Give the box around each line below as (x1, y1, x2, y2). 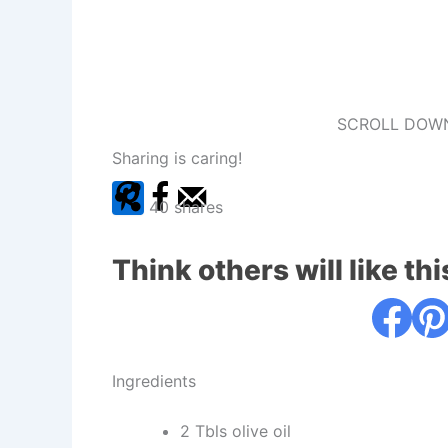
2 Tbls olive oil (180, 420, 291, 441)
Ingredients (112, 370, 196, 391)
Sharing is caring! (112, 147, 242, 168)
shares (174, 196, 223, 217)
